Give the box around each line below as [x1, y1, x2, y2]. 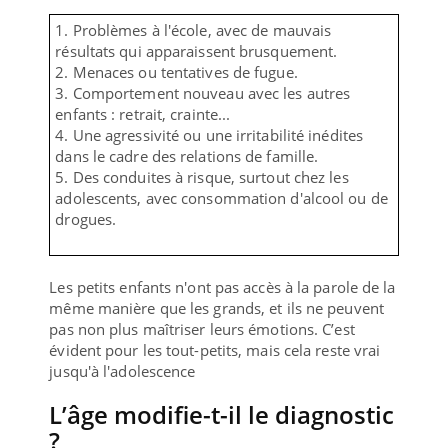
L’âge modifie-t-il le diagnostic [49, 397, 395, 431]
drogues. [55, 208, 117, 229]
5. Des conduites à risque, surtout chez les [55, 166, 349, 187]
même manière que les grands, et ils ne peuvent [49, 297, 384, 318]
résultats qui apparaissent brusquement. [55, 40, 338, 61]
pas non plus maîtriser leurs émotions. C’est [49, 318, 355, 339]
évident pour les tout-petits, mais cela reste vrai [49, 339, 381, 360]
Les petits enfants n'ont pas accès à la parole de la [49, 276, 396, 297]
